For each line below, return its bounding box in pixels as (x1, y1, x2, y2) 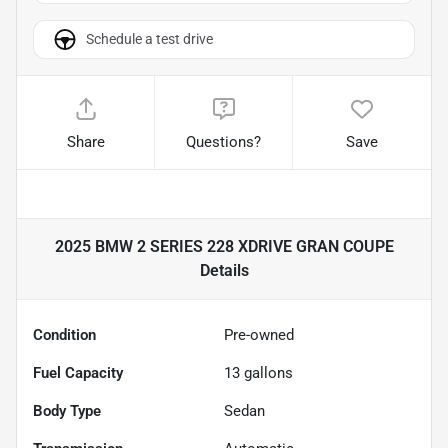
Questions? (186, 133, 262, 152)
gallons (240, 364, 293, 383)
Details (199, 261, 249, 281)
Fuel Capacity (33, 364, 123, 383)
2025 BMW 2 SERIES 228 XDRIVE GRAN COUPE (54, 237, 394, 257)
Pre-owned (224, 326, 294, 345)
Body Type (33, 402, 101, 421)
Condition (33, 326, 96, 345)
